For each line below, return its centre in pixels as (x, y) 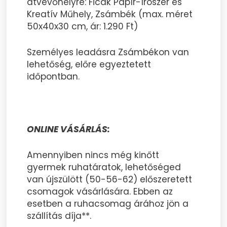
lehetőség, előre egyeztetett (89, 65)
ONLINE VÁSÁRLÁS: (69, 129)
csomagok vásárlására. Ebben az (100, 192)
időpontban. (53, 77)
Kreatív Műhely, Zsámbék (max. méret (110, 14)
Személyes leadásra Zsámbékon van (108, 52)
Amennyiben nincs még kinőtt (93, 155)
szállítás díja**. (59, 216)
